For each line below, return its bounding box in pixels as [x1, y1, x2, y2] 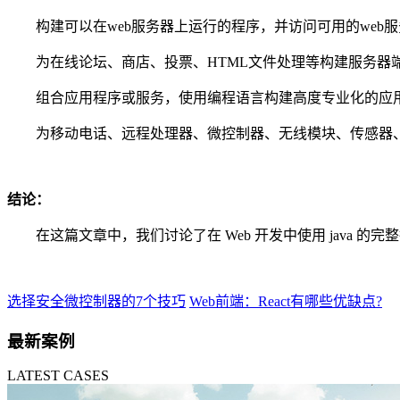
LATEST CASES [7, 368, 109, 384]
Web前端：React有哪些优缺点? [189, 293, 382, 309]
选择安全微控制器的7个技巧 [7, 293, 186, 309]
